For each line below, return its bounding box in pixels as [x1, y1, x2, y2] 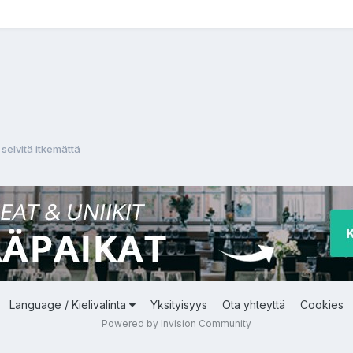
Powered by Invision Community [102, 317, 251, 329]
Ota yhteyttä [222, 297, 285, 311]
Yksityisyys [150, 297, 207, 311]
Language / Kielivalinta [9, 297, 129, 311]
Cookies [300, 297, 344, 311]
